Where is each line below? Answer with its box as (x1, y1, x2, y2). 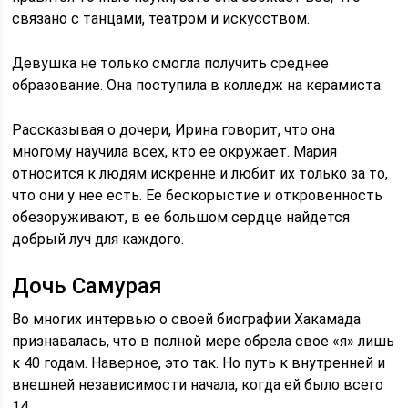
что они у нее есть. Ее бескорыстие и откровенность (12, 187, 383, 204)
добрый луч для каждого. (12, 230, 185, 248)
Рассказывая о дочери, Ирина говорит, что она (12, 121, 336, 138)
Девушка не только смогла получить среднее (12, 55, 330, 72)
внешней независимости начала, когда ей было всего (12, 376, 384, 393)
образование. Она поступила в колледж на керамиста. (12, 76, 384, 94)
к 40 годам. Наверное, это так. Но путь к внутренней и (12, 354, 386, 372)
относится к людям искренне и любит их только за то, (12, 165, 389, 182)
